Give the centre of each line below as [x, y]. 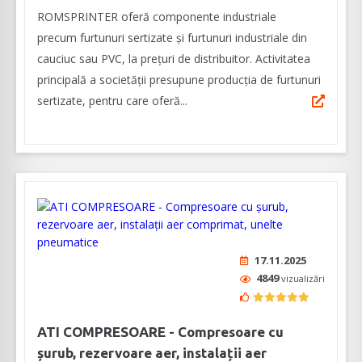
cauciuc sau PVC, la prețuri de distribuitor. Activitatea [174, 59]
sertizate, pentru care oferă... [112, 101]
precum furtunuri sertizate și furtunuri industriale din [172, 38]
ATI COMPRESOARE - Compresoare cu [160, 332]
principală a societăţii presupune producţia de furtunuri [179, 80]
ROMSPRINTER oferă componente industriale [157, 17]
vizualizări [303, 279]
